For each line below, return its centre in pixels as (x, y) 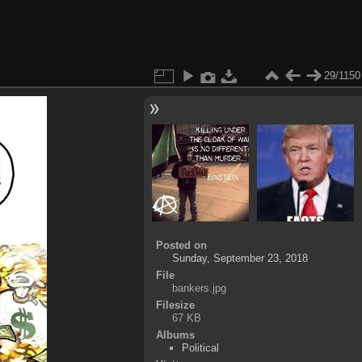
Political (201, 347)
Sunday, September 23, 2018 (240, 258)
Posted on (181, 245)
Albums (175, 335)
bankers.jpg (199, 288)
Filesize (175, 305)
